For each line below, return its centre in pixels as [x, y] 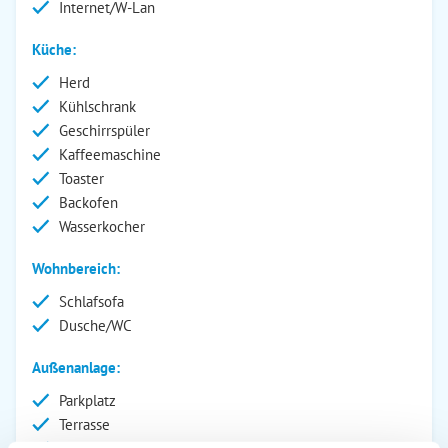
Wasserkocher [102, 226]
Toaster [81, 178]
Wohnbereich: [76, 268]
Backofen [88, 202]
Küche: [54, 49]
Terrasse [84, 424]
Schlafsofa [91, 301]
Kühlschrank [97, 106]
